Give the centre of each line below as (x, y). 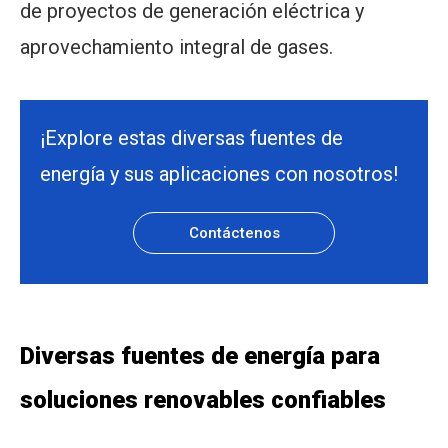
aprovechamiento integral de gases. (176, 47)
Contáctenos (234, 233)
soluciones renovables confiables (203, 400)
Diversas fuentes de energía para (200, 356)
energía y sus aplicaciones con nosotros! (219, 174)
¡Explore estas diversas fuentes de (191, 138)
